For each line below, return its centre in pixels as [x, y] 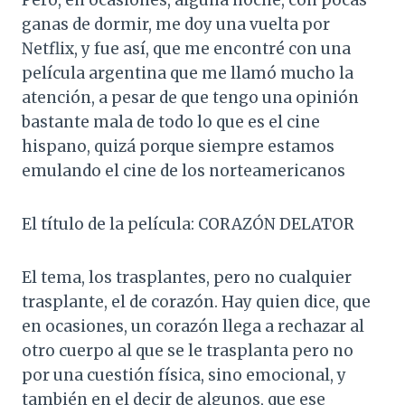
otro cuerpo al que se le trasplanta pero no [188, 351]
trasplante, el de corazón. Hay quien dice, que [196, 302]
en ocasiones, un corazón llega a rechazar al [193, 327]
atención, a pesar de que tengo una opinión [190, 98]
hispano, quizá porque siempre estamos [178, 147]
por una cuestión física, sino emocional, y [184, 376]
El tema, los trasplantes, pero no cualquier [187, 278]
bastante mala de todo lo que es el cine [171, 122]
